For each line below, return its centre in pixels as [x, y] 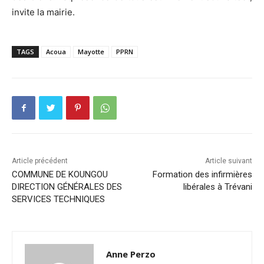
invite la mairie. [43, 12]
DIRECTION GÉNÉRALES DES [67, 187]
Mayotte [91, 52]
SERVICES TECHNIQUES [58, 199]
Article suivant [228, 161]
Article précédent [40, 161]
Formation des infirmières [202, 175]
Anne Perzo [131, 254]
